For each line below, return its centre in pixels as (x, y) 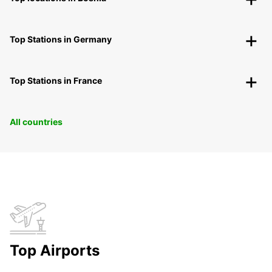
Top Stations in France (56, 81)
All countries (36, 122)
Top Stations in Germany (61, 39)
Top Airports (55, 251)
